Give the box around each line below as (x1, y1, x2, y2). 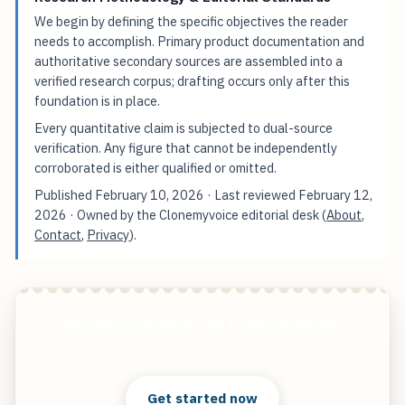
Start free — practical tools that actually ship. (71, 342, 334, 359)
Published (34, 186, 96, 204)
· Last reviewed (204, 186, 299, 204)
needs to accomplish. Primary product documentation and (34, 33, 365, 51)
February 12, (298, 186, 373, 204)
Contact (34, 226, 82, 244)
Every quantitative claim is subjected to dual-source (34, 119, 334, 137)
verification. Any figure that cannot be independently (34, 139, 338, 157)
